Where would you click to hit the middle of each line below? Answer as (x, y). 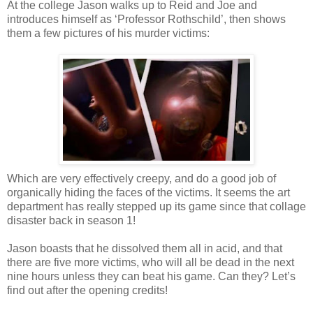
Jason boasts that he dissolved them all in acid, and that (145, 248)
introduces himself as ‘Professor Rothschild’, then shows (146, 19)
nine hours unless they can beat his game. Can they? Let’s (151, 276)
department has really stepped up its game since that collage (156, 206)
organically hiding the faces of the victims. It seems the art (148, 192)
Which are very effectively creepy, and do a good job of (141, 178)
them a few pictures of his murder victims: (108, 33)
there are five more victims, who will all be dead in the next (151, 262)
